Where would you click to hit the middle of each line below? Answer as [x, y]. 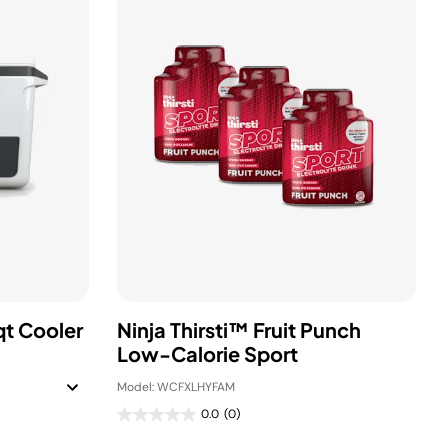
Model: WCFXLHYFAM [176, 387]
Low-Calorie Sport [207, 353]
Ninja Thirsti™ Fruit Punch [239, 329]
